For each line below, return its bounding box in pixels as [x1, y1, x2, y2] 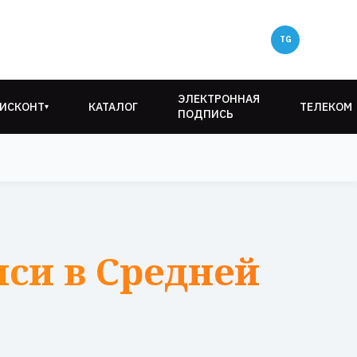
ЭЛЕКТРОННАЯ [178, 92, 260, 106]
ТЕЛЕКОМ [300, 99, 352, 114]
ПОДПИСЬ [178, 107, 233, 121]
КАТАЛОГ [88, 99, 138, 114]
